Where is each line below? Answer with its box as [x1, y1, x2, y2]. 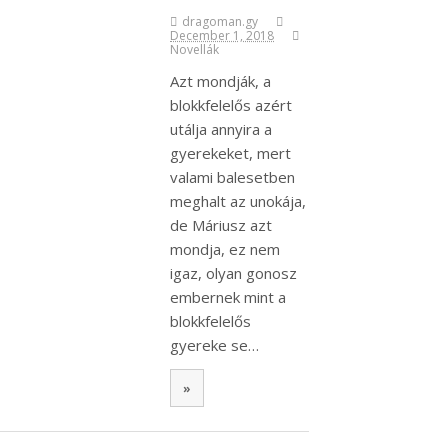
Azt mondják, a [170, 71, 271, 92]
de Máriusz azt [170, 215, 272, 236]
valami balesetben [170, 167, 295, 188]
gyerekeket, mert [170, 143, 291, 164]
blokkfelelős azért [170, 95, 292, 116]
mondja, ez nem [170, 239, 280, 260]
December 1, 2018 [170, 27, 274, 45]
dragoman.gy [182, 13, 258, 31]
